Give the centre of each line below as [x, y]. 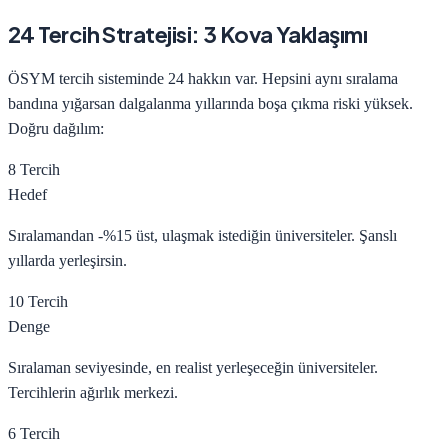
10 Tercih [38, 302]
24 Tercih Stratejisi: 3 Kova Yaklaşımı [188, 33]
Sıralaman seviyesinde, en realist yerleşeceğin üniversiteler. [193, 368]
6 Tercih [34, 434]
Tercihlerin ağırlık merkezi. [93, 393]
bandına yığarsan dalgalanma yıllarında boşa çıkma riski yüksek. [210, 104]
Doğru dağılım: [56, 129]
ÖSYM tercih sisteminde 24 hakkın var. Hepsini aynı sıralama [203, 79]
